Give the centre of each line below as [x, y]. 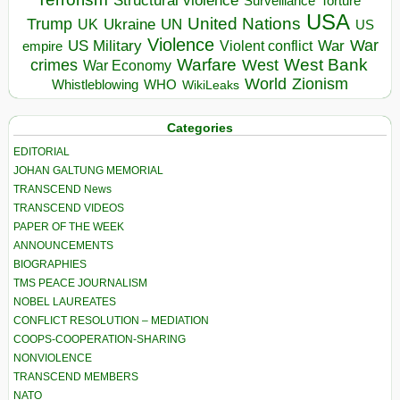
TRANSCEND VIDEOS [69, 208]
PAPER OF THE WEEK [69, 227]
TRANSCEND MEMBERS [76, 377]
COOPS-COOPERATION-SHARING [100, 340]
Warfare [206, 64]
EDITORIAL [42, 152]
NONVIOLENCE [53, 358]
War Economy [127, 65]
